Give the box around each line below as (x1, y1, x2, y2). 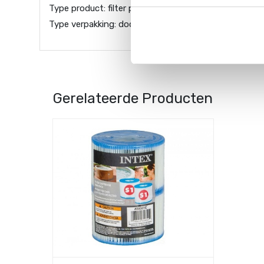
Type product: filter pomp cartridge (49, 3, 192, 14)
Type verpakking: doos (49, 19, 140, 30)
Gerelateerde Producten (52, 90, 213, 107)
